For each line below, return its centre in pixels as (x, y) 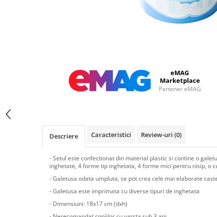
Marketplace (180, 80)
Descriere (64, 136)
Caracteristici (111, 135)
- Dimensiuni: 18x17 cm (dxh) (88, 204)
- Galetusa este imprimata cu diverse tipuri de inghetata (124, 191)
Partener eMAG (180, 89)
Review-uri (158, 135)
